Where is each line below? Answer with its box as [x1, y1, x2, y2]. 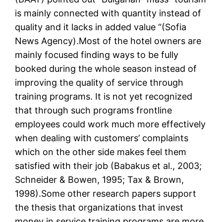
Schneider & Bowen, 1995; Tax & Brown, [15, 174, 184, 185]
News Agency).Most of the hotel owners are [15, 36, 202, 47]
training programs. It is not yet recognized [15, 91, 193, 102]
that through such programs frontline [15, 105, 172, 116]
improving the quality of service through [15, 77, 184, 88]
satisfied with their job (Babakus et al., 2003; [15, 161, 202, 171]
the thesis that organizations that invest [15, 202, 184, 213]
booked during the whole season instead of [15, 63, 197, 74]
